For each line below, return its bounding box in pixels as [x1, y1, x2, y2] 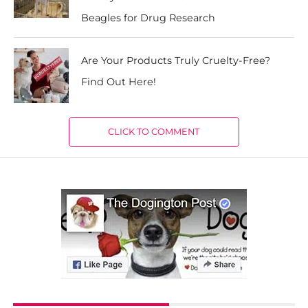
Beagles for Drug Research [81, 11, 216, 24]
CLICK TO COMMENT [108, 126, 200, 137]
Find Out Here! [81, 75, 157, 88]
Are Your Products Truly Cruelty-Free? [81, 54, 271, 67]
